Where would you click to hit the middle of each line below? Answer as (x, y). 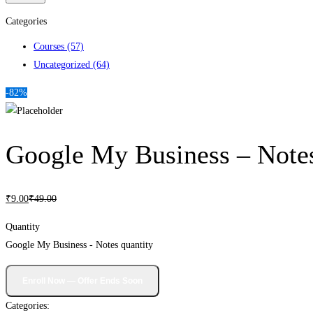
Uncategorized (63, 65)
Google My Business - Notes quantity (79, 245)
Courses (50, 46)
